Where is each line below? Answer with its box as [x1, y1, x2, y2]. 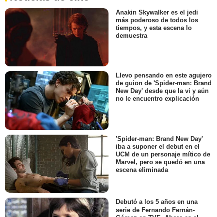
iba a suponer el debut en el [116, 142, 200, 150]
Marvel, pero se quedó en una [116, 158, 205, 166]
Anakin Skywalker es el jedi [116, 8, 198, 16]
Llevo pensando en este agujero [116, 72, 212, 79]
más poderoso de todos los [116, 16, 198, 24]
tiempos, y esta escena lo [116, 24, 192, 31]
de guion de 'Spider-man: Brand [116, 79, 212, 87]
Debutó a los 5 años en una [116, 198, 198, 205]
